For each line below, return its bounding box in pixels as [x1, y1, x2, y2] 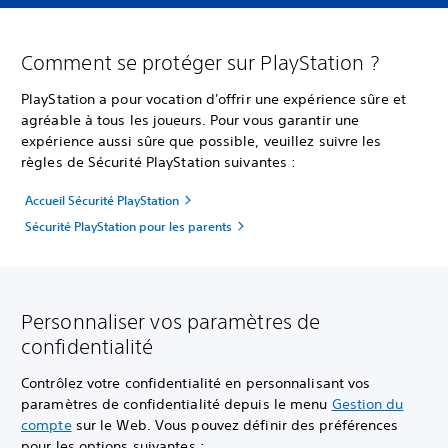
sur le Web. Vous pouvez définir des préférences [71, 416, 399, 434]
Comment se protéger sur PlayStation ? [21, 51, 379, 74]
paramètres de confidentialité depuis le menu [21, 395, 332, 413]
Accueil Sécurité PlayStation [25, 192, 179, 208]
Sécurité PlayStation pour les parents [25, 218, 232, 234]
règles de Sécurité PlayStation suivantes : [21, 153, 297, 171]
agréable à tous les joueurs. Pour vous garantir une [21, 111, 360, 129]
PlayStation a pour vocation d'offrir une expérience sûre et [21, 90, 406, 108]
